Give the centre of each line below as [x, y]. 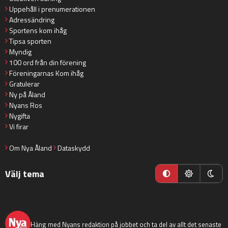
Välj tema [25, 174]
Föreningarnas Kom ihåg [46, 73]
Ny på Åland [27, 95]
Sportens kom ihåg [38, 31]
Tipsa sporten [30, 41]
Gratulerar [24, 84]
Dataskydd [74, 148]
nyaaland [46, 216]
